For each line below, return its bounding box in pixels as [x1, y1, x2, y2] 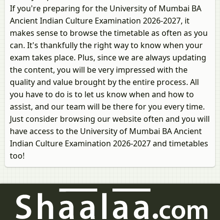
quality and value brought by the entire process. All [10, 77, 199, 87]
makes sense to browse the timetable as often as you [10, 27, 208, 38]
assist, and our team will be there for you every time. [10, 101, 205, 112]
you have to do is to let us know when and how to [10, 89, 194, 100]
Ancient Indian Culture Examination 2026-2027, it [10, 15, 190, 26]
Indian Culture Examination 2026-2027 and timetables [10, 138, 208, 149]
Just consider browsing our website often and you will [10, 113, 210, 124]
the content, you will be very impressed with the [10, 64, 188, 75]
